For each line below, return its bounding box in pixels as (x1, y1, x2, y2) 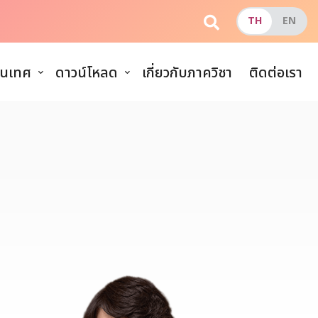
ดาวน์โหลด (55, 62, 118, 84)
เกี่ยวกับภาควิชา (142, 62, 232, 84)
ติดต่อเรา (249, 62, 302, 84)
